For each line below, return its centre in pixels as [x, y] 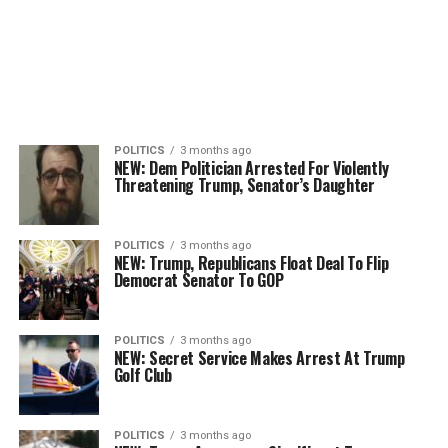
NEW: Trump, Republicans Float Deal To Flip [251, 263]
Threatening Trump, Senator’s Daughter [244, 185]
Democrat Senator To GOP [198, 280]
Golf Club [142, 375]
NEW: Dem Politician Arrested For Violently [251, 168]
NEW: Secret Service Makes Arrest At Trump [259, 358]
